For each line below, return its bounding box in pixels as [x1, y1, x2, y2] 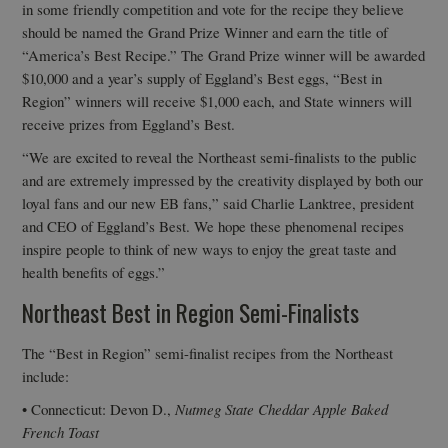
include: [22, 365, 70, 386]
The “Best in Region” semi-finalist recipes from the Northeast [22, 342, 394, 363]
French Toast [22, 422, 100, 443]
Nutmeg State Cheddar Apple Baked [175, 399, 389, 420]
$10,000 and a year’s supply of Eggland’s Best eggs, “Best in [22, 67, 383, 88]
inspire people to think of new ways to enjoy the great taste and [22, 239, 397, 260]
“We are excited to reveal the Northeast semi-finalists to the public [22, 147, 418, 168]
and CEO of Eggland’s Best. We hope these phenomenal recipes [22, 216, 405, 237]
